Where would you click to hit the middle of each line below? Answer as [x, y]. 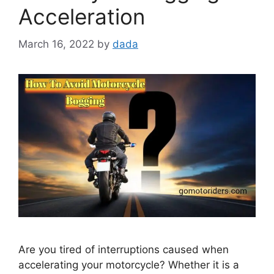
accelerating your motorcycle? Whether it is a [129, 265]
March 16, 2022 [56, 44]
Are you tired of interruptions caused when [124, 249]
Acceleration [82, 17]
